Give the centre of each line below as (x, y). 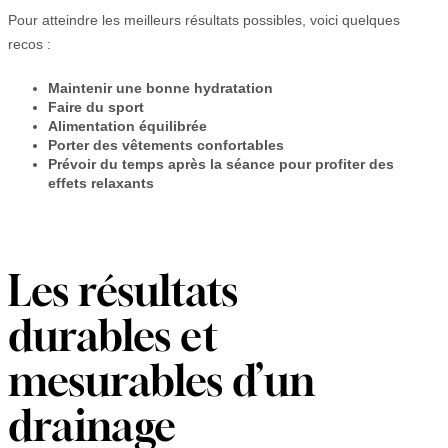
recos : (29, 44)
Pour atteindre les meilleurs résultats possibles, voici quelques (204, 20)
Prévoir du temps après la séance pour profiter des (221, 164)
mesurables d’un (161, 380)
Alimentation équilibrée (127, 126)
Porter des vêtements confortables (166, 145)
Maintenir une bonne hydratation (160, 88)
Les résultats (123, 290)
